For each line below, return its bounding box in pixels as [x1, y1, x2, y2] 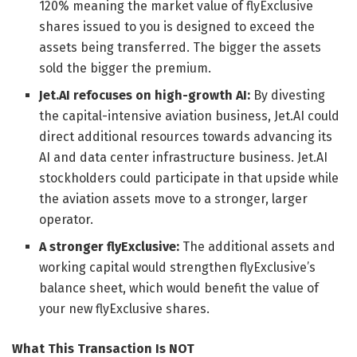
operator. [39, 211, 94, 227]
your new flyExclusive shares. [39, 300, 210, 316]
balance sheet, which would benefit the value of [39, 280, 320, 296]
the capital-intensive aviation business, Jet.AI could [39, 108, 340, 124]
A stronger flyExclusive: [39, 238, 180, 254]
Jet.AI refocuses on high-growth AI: [39, 87, 251, 103]
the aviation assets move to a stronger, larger [39, 190, 308, 206]
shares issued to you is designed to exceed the [39, 18, 316, 34]
